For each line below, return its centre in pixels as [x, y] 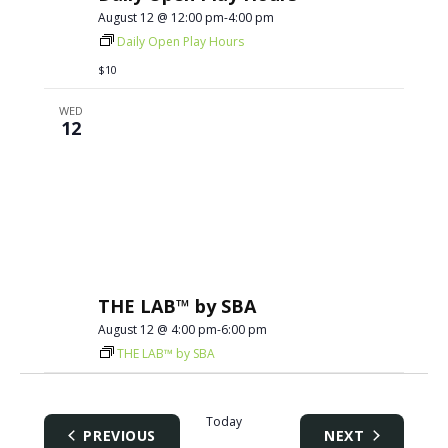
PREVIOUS [119, 435]
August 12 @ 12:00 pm [161, 17]
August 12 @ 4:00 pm [158, 329]
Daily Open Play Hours [181, 41]
